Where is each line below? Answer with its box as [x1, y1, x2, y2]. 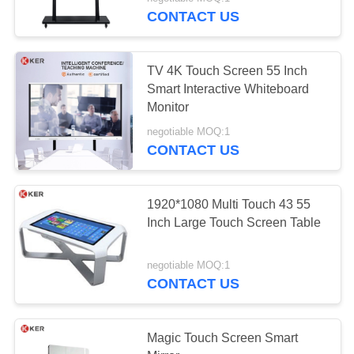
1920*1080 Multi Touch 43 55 [147, 197, 311, 211]
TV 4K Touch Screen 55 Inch [147, 63, 308, 77]
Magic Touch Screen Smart [147, 331, 299, 345]
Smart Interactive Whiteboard [147, 81, 310, 96]
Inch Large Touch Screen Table [147, 215, 322, 229]
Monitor [147, 100, 190, 114]
